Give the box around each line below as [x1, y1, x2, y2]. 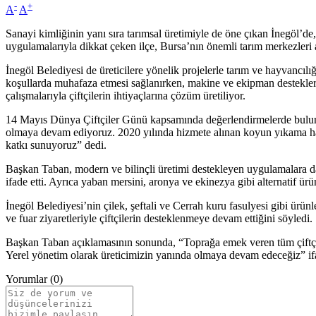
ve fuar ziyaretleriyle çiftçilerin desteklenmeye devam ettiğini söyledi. [6, 212, 312, 224]
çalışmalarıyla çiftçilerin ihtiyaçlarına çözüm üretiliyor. [6, 89, 245, 102]
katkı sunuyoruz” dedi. [6, 138, 107, 151]
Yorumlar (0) [6, 272, 63, 285]
